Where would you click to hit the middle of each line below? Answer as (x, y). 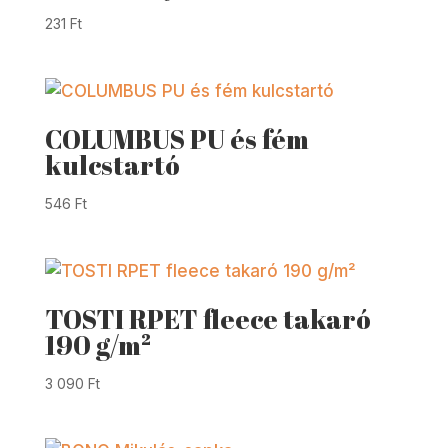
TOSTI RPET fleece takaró (207, 319)
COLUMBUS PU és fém (176, 138)
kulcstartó (112, 164)
